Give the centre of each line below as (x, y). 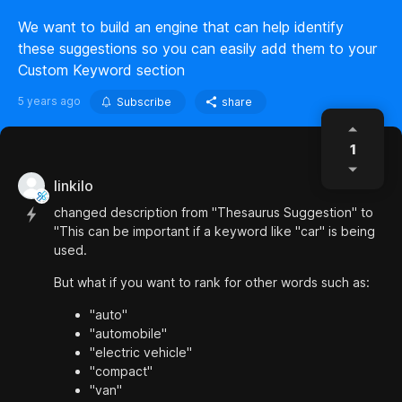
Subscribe (144, 102)
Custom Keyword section (101, 70)
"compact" (121, 371)
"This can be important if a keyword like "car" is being (214, 231)
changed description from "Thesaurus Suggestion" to (214, 212)
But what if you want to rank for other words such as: (212, 282)
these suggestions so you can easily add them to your (197, 48)
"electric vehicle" (141, 352)
